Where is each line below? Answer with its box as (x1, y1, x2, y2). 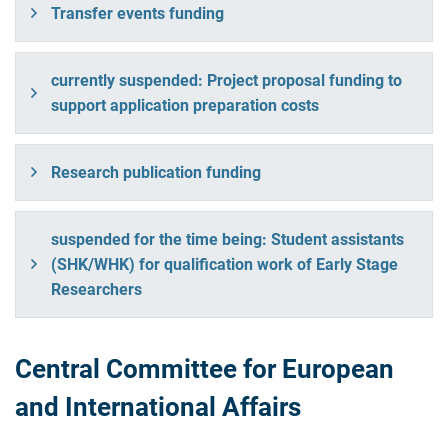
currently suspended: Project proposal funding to (51, 70, 402, 90)
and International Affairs (15, 391, 301, 422)
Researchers (51, 279, 142, 299)
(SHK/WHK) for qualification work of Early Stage (51, 254, 398, 274)
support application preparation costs (51, 95, 319, 115)
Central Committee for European (15, 353, 394, 384)
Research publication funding (51, 162, 261, 182)
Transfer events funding (51, 3, 224, 23)
